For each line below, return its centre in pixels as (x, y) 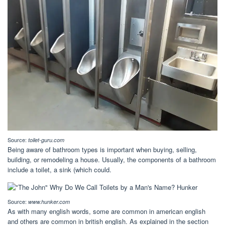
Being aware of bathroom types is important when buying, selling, (102, 149)
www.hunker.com (49, 201)
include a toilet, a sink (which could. (60, 169)
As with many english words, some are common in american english (106, 211)
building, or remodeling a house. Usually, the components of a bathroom (112, 159)
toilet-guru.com (46, 140)
